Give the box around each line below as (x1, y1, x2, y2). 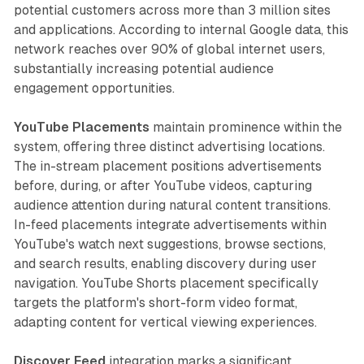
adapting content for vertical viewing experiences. (13, 314, 317, 330)
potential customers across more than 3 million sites (13, 2, 331, 18)
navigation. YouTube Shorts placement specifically (13, 275, 318, 291)
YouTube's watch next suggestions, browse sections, (13, 236, 326, 252)
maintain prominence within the (149, 119, 342, 135)
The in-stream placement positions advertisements (13, 158, 322, 174)
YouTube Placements (13, 119, 149, 135)
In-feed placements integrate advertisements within (13, 216, 327, 232)
